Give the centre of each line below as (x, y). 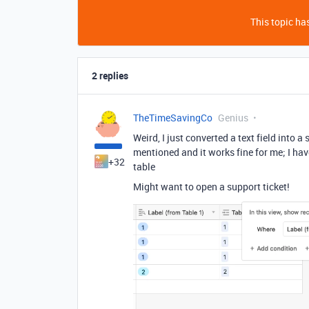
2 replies (110, 76)
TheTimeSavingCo (173, 118)
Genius (233, 118)
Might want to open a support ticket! (216, 187)
